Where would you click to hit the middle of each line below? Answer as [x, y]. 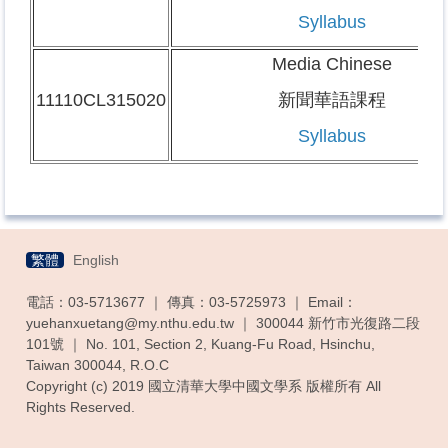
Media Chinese [331, 64]
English [96, 260]
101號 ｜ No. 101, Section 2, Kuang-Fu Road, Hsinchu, [200, 344]
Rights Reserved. [80, 407]
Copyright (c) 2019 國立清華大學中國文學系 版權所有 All [203, 386]
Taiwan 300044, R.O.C [97, 365]
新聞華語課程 [331, 100]
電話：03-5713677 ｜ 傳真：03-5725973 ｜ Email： [191, 302]
